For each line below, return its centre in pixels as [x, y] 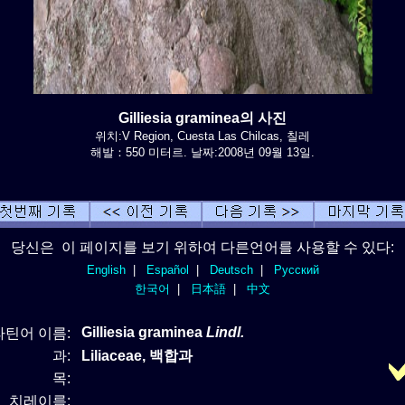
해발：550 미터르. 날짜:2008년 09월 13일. [202, 152]
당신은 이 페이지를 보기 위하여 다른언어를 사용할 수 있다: [202, 247]
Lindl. [225, 332]
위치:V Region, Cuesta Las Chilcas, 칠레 [202, 136]
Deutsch [231, 269]
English [106, 269]
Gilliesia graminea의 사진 [202, 118]
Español [167, 269]
